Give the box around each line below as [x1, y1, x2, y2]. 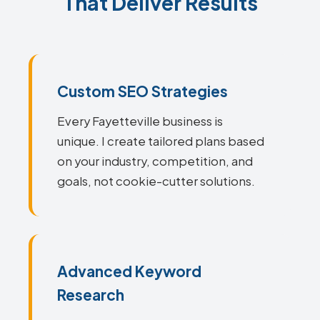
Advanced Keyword [57, 261, 201, 281]
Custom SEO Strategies [57, 81, 228, 101]
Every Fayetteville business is [57, 114, 223, 129]
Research [57, 285, 124, 304]
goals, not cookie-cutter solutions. [57, 174, 255, 189]
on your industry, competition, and [57, 154, 253, 169]
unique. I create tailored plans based [57, 134, 264, 149]
